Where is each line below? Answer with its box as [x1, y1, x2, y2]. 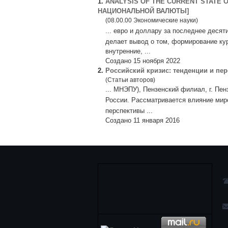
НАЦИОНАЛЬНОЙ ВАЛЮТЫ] [98, 7, 189, 15]
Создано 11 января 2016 [105, 117, 180, 124]
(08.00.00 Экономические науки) [105, 17, 198, 24]
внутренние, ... [105, 47, 151, 55]
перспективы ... [105, 107, 153, 115]
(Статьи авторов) [105, 76, 155, 83]
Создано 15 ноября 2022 [105, 57, 180, 65]
